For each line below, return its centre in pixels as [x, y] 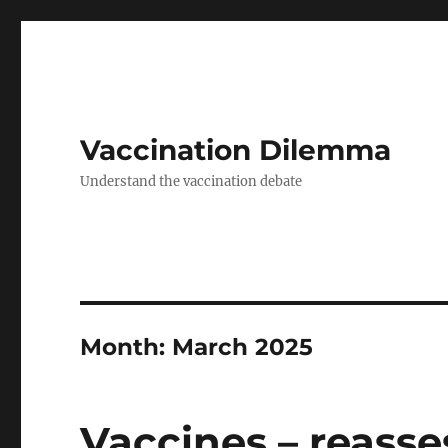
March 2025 [243, 347]
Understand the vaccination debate [191, 181]
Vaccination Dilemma [236, 150]
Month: [126, 347]
